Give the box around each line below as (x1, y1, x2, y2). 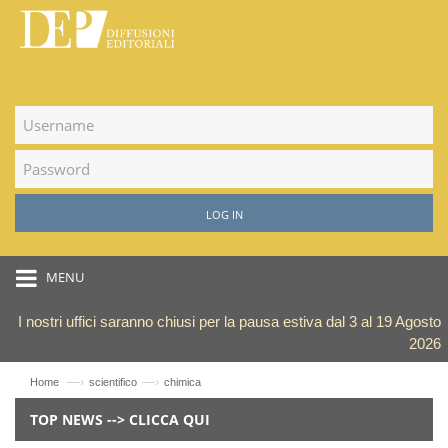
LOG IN (205, 206, 243, 222)
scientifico (89, 375, 137, 388)
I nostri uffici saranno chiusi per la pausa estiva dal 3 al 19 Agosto (18, 312, 441, 330)
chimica (164, 375, 201, 388)
